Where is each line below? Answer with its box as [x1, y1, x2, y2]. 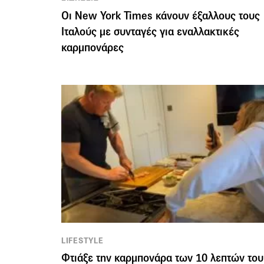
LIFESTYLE [61, 235, 104, 246]
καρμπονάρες [61, 40, 124, 54]
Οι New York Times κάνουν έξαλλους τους [61, 8, 260, 22]
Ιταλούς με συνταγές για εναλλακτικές [61, 24, 239, 38]
